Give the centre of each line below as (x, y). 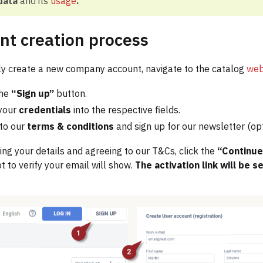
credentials (46, 110)
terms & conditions (70, 127)
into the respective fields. (127, 110)
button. (70, 94)
